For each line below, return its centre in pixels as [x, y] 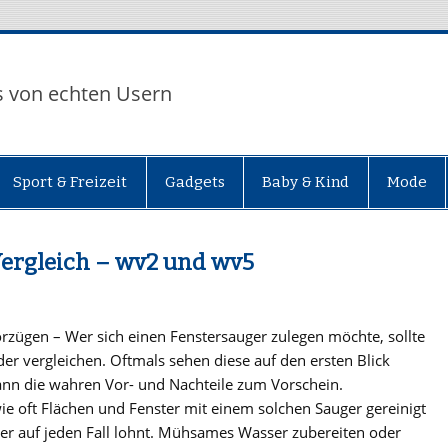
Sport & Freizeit [70, 181]
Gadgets [194, 181]
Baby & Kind [306, 181]
